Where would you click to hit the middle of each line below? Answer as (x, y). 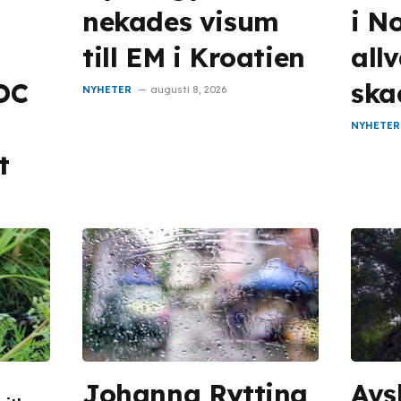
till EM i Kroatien (194, 57)
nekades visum (181, 21)
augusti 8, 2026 (188, 90)
